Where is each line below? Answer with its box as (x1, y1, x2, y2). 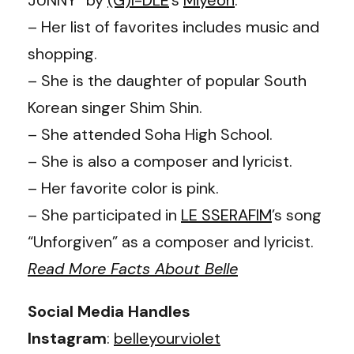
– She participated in (28, 204, 181, 225)
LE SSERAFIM (181, 204, 272, 225)
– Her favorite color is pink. (28, 177, 219, 198)
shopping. (28, 43, 97, 64)
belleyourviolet (114, 327, 220, 348)
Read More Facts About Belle (28, 258, 238, 279)
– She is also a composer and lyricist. (28, 150, 292, 171)
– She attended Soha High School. (28, 123, 273, 145)
